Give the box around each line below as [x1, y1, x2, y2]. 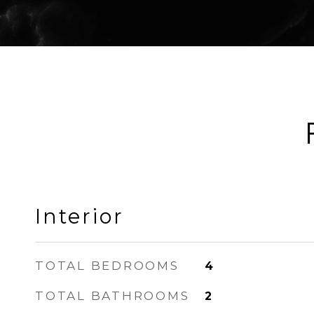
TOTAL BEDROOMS [35, 259, 179, 273]
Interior [35, 204, 124, 228]
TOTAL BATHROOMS [35, 289, 190, 303]
